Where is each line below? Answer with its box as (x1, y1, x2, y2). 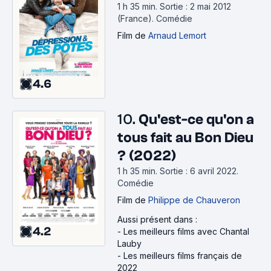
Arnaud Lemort (148, 30, 206, 41)
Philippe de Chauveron (148, 194, 240, 205)
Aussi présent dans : (117, 214, 197, 224)
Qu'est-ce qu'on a (139, 111, 254, 128)
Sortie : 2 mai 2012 (160, 1, 231, 12)
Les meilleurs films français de (123, 250, 242, 261)
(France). (117, 13, 156, 24)
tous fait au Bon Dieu (117, 129, 253, 146)
